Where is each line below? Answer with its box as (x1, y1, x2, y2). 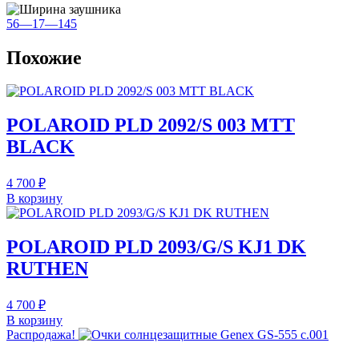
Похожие (6, 46, 82, 68)
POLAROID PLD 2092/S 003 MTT (6, 115, 295, 136)
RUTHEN (6, 258, 88, 280)
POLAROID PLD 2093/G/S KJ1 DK (6, 236, 306, 258)
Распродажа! (6, 328, 75, 342)
